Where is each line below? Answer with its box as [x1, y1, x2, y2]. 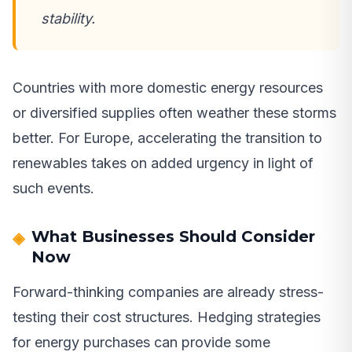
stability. [41, 9, 95, 27]
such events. [13, 179, 94, 196]
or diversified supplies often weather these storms [13, 104, 336, 121]
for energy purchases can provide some [13, 333, 270, 350]
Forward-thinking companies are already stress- [13, 283, 324, 300]
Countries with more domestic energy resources [13, 79, 323, 96]
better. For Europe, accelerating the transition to [13, 129, 322, 146]
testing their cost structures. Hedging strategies [13, 308, 321, 325]
